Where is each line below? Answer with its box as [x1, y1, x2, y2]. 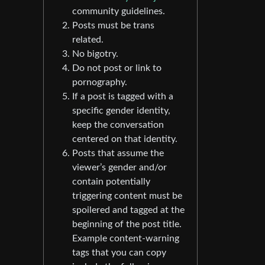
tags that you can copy [72, 248, 166, 257]
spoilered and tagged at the [72, 205, 185, 215]
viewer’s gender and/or [72, 163, 167, 172]
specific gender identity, [72, 106, 170, 115]
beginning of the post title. [72, 219, 182, 229]
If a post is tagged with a [72, 92, 173, 101]
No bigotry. [72, 49, 118, 59]
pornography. [72, 77, 127, 87]
